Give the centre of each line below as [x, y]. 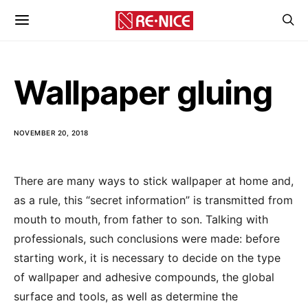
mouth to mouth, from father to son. [108, 219]
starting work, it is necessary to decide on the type [147, 258]
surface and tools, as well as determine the [126, 296]
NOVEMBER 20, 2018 [51, 133]
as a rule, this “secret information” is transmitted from [153, 200]
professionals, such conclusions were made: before [147, 239]
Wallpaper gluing [143, 92]
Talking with [235, 219]
